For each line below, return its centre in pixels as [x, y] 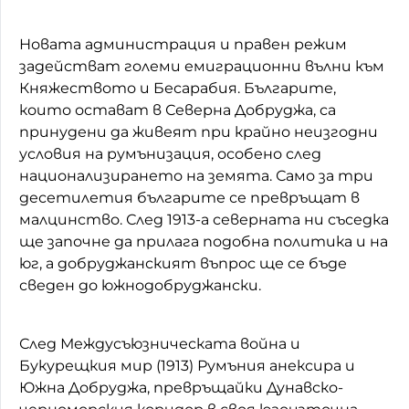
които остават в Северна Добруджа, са [178, 110]
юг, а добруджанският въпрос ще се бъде [183, 263]
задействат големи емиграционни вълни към [202, 66]
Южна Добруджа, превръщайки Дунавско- [181, 387]
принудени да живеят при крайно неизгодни [199, 131]
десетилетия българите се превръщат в [189, 197]
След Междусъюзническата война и [160, 343]
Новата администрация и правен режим [183, 44]
